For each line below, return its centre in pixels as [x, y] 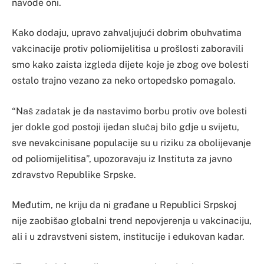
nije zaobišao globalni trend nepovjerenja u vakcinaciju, [132, 221]
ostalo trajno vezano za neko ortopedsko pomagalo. [124, 81]
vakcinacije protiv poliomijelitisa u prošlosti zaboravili [128, 49]
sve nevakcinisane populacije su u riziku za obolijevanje [131, 143]
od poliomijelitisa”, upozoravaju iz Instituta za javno [122, 159]
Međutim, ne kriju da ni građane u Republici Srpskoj [124, 205]
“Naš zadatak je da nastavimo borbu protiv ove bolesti [129, 111]
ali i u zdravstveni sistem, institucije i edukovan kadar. [128, 237]
